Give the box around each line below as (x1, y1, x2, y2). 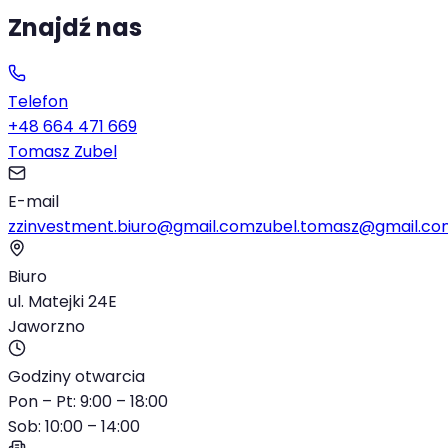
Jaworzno (8, 315, 85, 339)
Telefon (8, 90, 68, 114)
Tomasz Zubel (8, 140, 117, 164)
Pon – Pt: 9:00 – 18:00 (8, 390, 168, 414)
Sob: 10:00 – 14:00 (8, 415, 140, 439)
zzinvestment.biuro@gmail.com (8, 215, 255, 239)
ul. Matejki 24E (8, 290, 117, 314)
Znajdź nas (8, 10, 142, 44)
